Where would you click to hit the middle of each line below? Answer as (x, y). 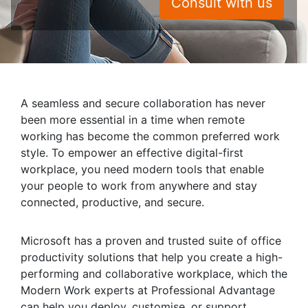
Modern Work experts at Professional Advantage (148, 290)
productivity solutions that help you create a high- (152, 257)
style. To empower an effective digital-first (132, 153)
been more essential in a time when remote (133, 120)
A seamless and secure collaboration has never (143, 103)
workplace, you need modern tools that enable (142, 169)
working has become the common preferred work (150, 136)
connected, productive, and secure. (112, 202)
